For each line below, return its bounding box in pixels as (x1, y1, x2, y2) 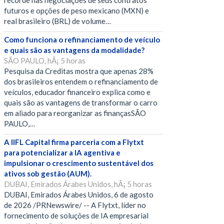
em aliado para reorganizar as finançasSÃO (4, 108, 146, 118)
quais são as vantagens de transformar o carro (4, 98, 157, 107)
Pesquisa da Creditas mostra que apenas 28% (4, 66, 153, 76)
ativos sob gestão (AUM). (4, 169, 91, 178)
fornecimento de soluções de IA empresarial (4, 211, 148, 220)
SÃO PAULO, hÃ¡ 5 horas (4, 56, 85, 65)
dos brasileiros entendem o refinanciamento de (4, 77, 158, 86)
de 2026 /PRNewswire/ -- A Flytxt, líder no (4, 200, 146, 210)
